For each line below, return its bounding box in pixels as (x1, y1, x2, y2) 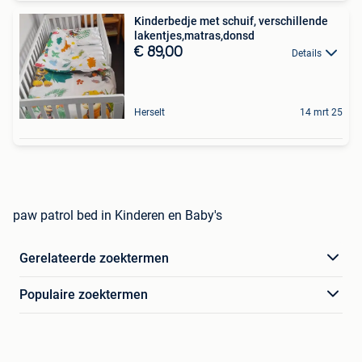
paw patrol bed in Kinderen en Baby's (13, 207, 222, 223)
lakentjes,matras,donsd (134, 28, 255, 42)
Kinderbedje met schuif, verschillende (134, 14, 328, 27)
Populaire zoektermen (19, 286, 148, 302)
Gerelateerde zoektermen (19, 250, 169, 266)
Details (292, 47, 322, 59)
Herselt (134, 106, 165, 118)
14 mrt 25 (300, 106, 343, 118)
